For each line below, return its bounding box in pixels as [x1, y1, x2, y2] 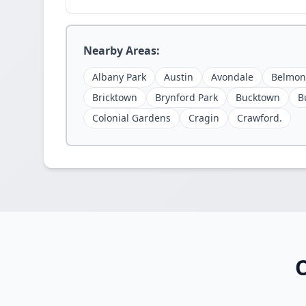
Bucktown [236, 91, 280, 104]
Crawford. [237, 111, 282, 124]
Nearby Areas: [83, 43, 160, 58]
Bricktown [92, 91, 137, 104]
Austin [164, 70, 193, 83]
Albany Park [92, 70, 146, 83]
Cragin [189, 111, 219, 124]
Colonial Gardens [92, 111, 171, 124]
